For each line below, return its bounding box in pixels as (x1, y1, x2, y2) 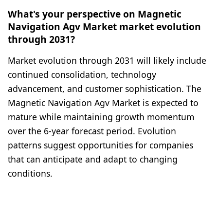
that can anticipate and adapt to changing (8, 153, 178, 165)
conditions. (8, 167, 53, 180)
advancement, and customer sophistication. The (8, 83, 201, 95)
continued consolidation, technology (8, 69, 156, 81)
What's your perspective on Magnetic (8, 7, 182, 21)
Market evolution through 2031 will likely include (8, 54, 206, 67)
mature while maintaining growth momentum (8, 111, 194, 123)
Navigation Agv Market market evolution (8, 20, 201, 34)
